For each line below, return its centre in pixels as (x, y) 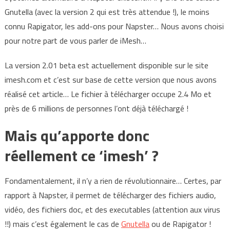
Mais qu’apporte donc (77, 136)
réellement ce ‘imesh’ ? (81, 156)
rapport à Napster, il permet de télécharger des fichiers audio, (110, 195)
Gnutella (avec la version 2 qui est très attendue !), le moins (107, 12)
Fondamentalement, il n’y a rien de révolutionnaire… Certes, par (113, 181)
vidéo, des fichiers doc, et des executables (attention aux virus (112, 210)
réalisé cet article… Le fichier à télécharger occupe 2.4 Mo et (108, 94)
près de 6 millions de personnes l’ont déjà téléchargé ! (96, 109)
